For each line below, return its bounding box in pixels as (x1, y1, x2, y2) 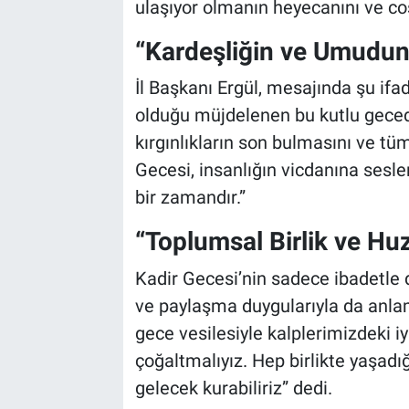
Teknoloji (48, 80, 119, 99)
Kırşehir (48, 313, 109, 331)
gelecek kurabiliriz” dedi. (134, 376, 332, 399)
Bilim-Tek (48, 34, 122, 52)
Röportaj (48, 127, 113, 145)
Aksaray (48, 267, 110, 285)
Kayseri (48, 173, 106, 192)
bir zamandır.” (134, 186, 246, 209)
